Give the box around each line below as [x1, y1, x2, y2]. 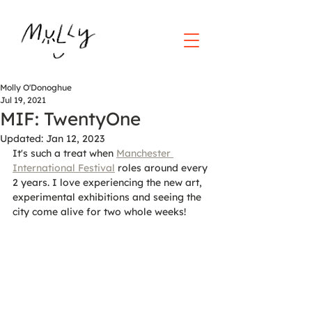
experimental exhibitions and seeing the [13, 191, 204, 203]
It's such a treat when [13, 147, 116, 159]
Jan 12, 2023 [46, 132, 104, 145]
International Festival [13, 162, 115, 174]
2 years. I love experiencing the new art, [13, 176, 205, 189]
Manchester [116, 147, 173, 159]
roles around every [115, 162, 210, 174]
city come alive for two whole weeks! [13, 205, 186, 218]
